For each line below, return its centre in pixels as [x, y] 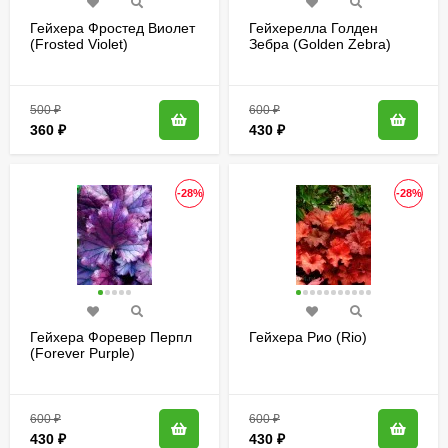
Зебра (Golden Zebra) [320, 43]
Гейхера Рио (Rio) [308, 336]
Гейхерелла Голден [313, 27]
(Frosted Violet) [79, 43]
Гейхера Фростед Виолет [112, 27]
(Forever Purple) [82, 352]
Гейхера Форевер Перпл [111, 336]
